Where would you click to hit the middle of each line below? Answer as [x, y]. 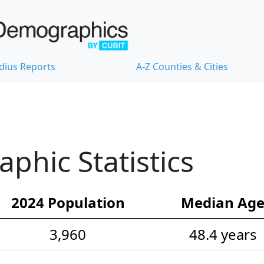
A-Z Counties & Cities [182, 67]
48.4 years [223, 235]
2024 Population [68, 203]
